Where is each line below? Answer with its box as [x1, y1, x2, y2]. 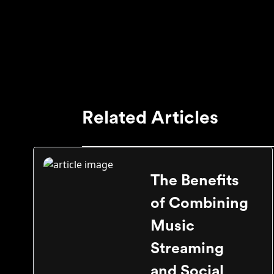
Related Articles [82, 109, 219, 127]
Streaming [150, 241, 224, 256]
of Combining [150, 196, 248, 211]
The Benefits [150, 173, 239, 188]
